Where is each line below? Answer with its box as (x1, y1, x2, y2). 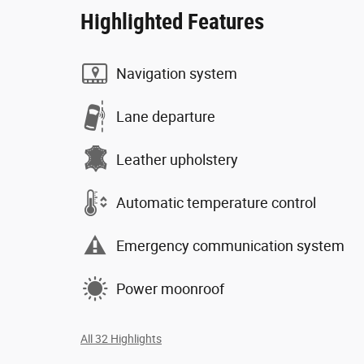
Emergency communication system (116, 236, 344, 254)
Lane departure (116, 107, 215, 125)
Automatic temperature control (116, 193, 316, 211)
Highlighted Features (80, 9, 264, 35)
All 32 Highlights (80, 332, 162, 345)
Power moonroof (116, 279, 224, 297)
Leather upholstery (116, 150, 238, 168)
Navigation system (116, 64, 237, 82)
